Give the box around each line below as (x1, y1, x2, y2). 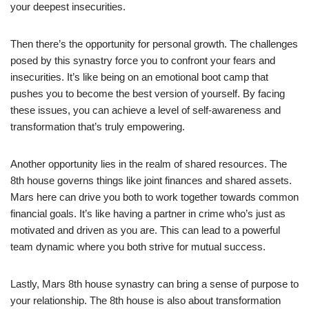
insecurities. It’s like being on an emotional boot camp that (10, 70, 268, 83)
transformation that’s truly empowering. (10, 120, 185, 132)
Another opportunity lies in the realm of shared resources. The (10, 157, 287, 170)
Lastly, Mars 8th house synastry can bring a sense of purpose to (10, 277, 299, 290)
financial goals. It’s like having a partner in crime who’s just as (10, 207, 286, 219)
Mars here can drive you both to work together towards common (10, 190, 299, 203)
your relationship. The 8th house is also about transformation (10, 294, 281, 306)
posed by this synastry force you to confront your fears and (10, 54, 275, 66)
